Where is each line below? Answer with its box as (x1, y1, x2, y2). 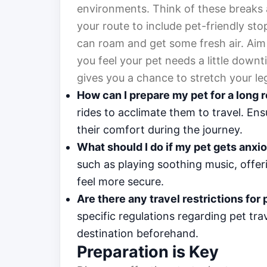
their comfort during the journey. (77, 123, 243, 136)
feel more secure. (77, 175, 164, 188)
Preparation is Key (77, 242, 219, 262)
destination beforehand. (77, 227, 198, 240)
